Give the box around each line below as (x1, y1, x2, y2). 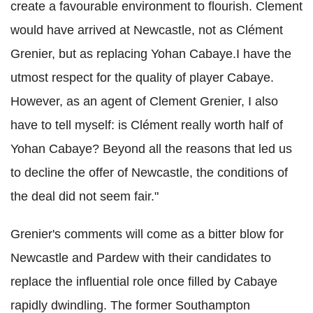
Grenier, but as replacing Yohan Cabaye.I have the (10, 47, 291, 61)
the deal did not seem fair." (10, 189, 159, 203)
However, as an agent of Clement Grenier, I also (10, 94, 278, 108)
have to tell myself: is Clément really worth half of (10, 118, 283, 132)
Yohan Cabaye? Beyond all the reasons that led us (10, 142, 292, 156)
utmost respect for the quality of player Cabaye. (10, 71, 274, 85)
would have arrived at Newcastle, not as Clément (10, 23, 283, 37)
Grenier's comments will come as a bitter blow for (10, 227, 284, 241)
